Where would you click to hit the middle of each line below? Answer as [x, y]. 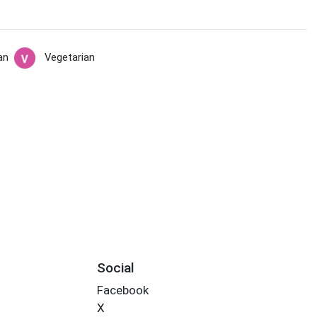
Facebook [122, 290]
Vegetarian [69, 58]
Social [115, 267]
